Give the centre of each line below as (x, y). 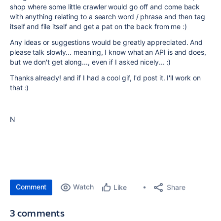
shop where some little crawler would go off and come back (105, 7)
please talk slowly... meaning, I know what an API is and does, (108, 52)
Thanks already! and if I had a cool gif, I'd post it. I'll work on (105, 78)
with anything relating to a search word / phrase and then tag (108, 17)
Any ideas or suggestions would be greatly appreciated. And (107, 42)
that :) (19, 88)
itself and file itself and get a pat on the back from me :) (99, 26)
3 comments (37, 213)
